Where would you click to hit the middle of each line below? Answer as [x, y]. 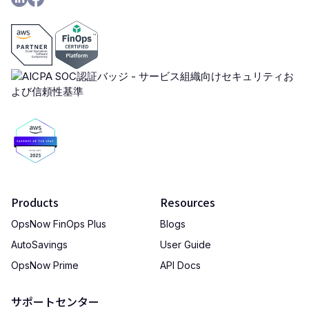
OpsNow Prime [45, 265]
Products [35, 202]
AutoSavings [39, 245]
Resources [188, 202]
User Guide [186, 245]
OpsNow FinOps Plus [59, 224]
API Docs [180, 265]
